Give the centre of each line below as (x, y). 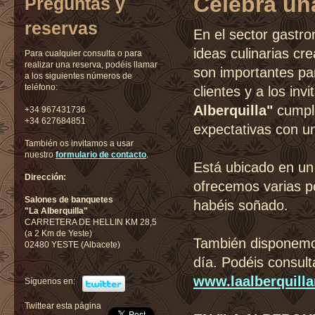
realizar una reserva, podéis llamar (91, 65)
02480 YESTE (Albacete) (72, 245)
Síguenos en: (50, 281)
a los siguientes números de (78, 76)
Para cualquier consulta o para (83, 53)
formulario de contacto (101, 155)
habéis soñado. (241, 205)
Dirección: (45, 177)
